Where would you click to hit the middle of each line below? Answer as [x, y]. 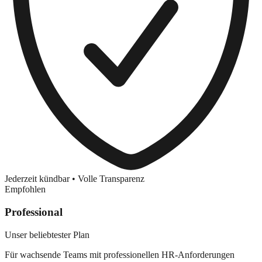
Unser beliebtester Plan [47, 235]
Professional [34, 212]
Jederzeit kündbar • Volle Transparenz [75, 179]
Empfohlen [25, 189]
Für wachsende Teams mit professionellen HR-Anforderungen [120, 254]
